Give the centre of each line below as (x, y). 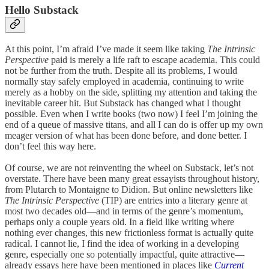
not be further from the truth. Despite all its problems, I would (121, 71)
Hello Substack (42, 10)
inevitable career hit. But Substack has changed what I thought (123, 103)
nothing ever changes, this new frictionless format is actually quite (129, 233)
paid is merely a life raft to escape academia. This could (154, 60)
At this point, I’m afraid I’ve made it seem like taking (106, 49)
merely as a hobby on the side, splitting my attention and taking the (131, 92)
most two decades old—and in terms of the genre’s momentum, (124, 211)
